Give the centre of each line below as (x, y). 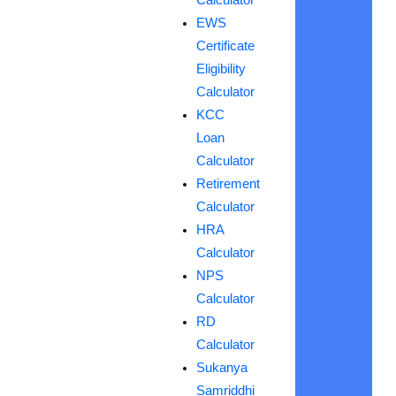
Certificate (225, 46)
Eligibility (221, 69)
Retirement (228, 183)
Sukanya (221, 367)
